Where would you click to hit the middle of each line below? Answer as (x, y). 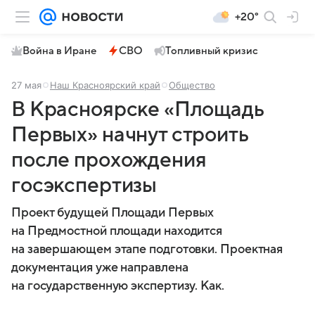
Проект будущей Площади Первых (113, 213)
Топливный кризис (212, 51)
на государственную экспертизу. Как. (118, 286)
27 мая (26, 85)
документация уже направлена (100, 268)
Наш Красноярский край (105, 85)
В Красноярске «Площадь (138, 109)
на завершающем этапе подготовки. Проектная (147, 249)
